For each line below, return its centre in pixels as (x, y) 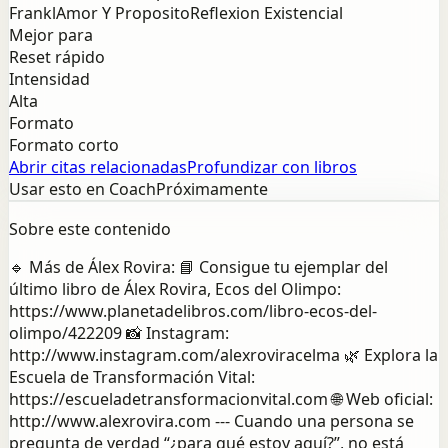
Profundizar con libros (272, 167)
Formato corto (64, 145)
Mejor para (51, 35)
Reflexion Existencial (266, 13)
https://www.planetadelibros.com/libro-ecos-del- (193, 311)
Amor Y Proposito (123, 13)
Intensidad (49, 79)
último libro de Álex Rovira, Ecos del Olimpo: (175, 289)
